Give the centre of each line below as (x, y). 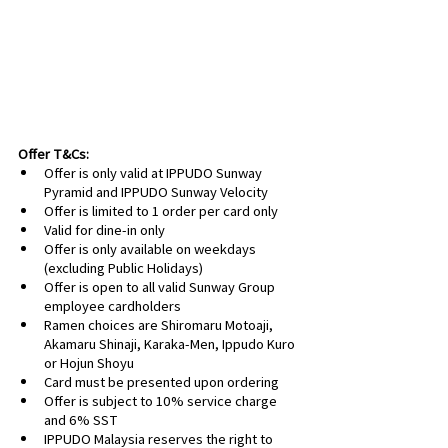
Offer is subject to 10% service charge (162, 401)
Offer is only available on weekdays (151, 249)
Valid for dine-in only (104, 230)
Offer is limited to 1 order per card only (161, 211)
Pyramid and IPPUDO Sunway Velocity (156, 192)
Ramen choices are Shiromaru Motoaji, (160, 325)
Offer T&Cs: (53, 154)
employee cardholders (112, 306)
